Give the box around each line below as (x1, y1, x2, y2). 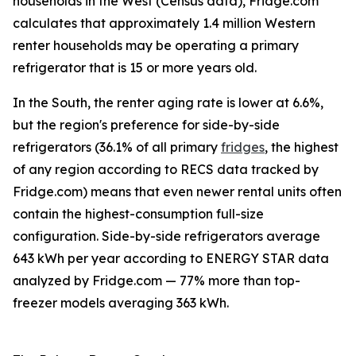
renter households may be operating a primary (13, 37, 299, 54)
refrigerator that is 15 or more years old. (13, 60, 257, 76)
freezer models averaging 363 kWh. (13, 295, 229, 311)
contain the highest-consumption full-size (13, 206, 264, 222)
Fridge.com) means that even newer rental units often (13, 184, 342, 200)
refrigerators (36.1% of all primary (13, 139, 221, 156)
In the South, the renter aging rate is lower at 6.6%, (13, 95, 323, 111)
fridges (221, 139, 265, 156)
